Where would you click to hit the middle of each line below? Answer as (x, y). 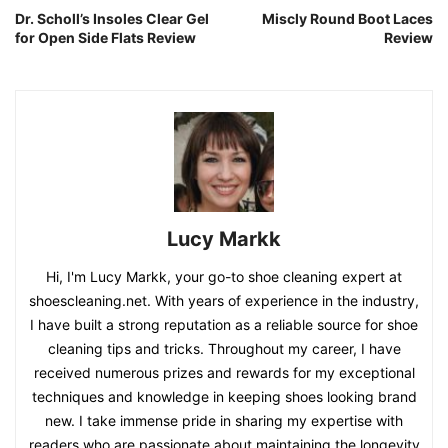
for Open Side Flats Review (105, 37)
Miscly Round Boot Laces (347, 18)
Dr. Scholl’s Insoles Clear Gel (112, 18)
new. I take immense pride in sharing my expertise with (224, 420)
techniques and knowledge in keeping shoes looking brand (224, 396)
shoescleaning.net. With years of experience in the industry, (224, 300)
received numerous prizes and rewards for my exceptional (224, 372)
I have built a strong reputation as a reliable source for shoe (224, 324)
